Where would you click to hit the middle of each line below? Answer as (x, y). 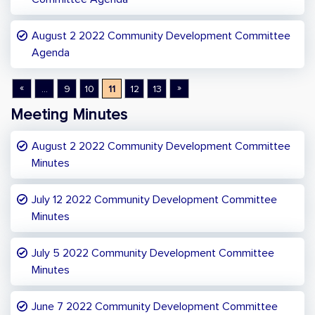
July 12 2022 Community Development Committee (154, 200)
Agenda (51, 53)
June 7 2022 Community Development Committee (155, 307)
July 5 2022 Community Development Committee (153, 253)
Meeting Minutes (69, 115)
